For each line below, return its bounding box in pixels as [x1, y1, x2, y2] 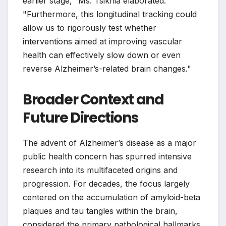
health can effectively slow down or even [23, 50, 181, 61]
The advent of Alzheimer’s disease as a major [23, 138, 196, 148]
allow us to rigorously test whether [23, 23, 156, 33]
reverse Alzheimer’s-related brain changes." [23, 64, 191, 74]
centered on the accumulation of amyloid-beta [23, 192, 200, 203]
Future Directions [23, 108, 138, 128]
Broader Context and [23, 90, 164, 110]
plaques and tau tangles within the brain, [23, 206, 178, 216]
